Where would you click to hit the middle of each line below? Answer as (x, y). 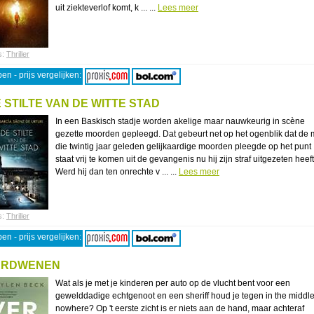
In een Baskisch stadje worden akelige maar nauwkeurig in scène (180, 121)
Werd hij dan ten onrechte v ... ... (117, 172)
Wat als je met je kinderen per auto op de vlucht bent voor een (173, 283)
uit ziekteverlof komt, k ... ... (107, 8)
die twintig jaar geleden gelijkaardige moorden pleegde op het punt (183, 146)
